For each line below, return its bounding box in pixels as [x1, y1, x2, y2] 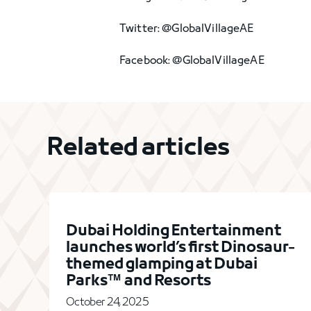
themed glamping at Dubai [66, 255, 258, 275]
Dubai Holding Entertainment [66, 221, 282, 242]
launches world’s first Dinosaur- [66, 238, 296, 258]
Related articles [47, 133, 230, 165]
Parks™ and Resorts [66, 271, 212, 292]
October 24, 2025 [66, 296, 149, 310]
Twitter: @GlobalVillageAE [119, 22, 255, 36]
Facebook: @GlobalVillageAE [119, 54, 265, 68]
